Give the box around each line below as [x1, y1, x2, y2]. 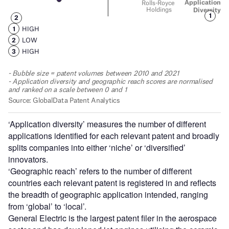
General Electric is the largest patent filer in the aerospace [8, 212, 217, 224]
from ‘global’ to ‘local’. [8, 200, 86, 213]
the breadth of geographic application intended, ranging [8, 189, 208, 201]
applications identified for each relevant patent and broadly [8, 130, 219, 142]
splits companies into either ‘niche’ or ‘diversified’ [8, 142, 186, 154]
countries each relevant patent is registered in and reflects [8, 177, 216, 189]
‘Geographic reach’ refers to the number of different [8, 165, 192, 177]
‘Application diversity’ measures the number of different [8, 118, 206, 130]
